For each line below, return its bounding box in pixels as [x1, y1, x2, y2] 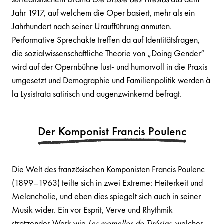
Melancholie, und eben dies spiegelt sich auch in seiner [12, 190, 201, 202]
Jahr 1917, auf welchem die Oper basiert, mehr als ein [12, 7, 195, 18]
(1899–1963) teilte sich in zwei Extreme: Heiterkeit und [12, 177, 203, 188]
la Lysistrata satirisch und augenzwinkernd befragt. [12, 88, 182, 99]
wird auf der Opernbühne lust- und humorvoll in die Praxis [12, 61, 207, 72]
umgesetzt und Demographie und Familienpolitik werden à [12, 74, 210, 86]
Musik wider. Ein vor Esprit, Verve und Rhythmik [12, 204, 173, 215]
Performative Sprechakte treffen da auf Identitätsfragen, [12, 34, 200, 45]
